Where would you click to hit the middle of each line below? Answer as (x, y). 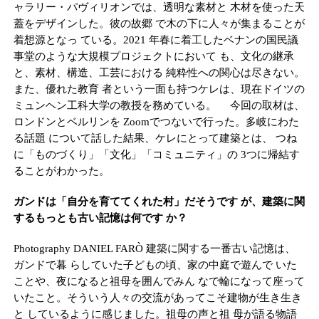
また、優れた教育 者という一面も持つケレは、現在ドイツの (159, 89)
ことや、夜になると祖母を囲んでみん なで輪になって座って (159, 281)
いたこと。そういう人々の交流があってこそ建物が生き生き (157, 297)
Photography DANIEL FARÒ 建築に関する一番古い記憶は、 (154, 248)
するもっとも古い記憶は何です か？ (100, 218)
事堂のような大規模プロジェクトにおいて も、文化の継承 (153, 56)
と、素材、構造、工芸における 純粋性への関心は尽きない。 (159, 72)
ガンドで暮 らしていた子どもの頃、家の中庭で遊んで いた (155, 265)
